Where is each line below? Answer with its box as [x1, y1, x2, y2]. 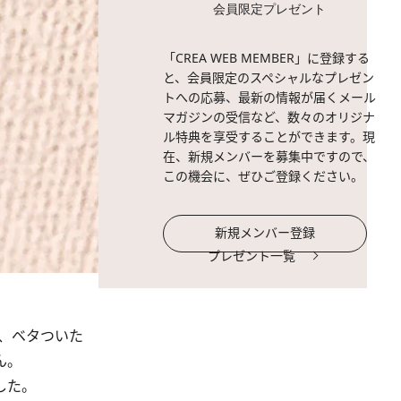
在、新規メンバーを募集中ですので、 [163, 148, 375, 165]
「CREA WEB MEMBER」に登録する [163, 49, 370, 66]
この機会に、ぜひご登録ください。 [163, 167, 363, 184]
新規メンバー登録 [215, 224, 315, 241]
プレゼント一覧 [208, 247, 295, 264]
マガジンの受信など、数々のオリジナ [163, 108, 375, 125]
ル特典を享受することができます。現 [163, 128, 375, 145]
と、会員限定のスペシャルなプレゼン [163, 69, 374, 86]
